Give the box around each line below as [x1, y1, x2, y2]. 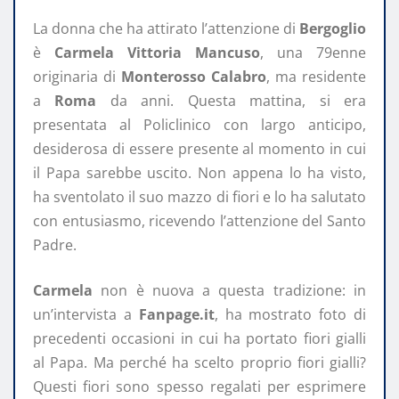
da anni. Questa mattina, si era [96, 91, 367, 111]
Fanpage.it [138, 305, 215, 325]
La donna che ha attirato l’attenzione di [33, 19, 299, 39]
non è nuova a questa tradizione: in [93, 281, 366, 301]
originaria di [33, 67, 121, 87]
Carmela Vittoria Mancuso [54, 43, 260, 63]
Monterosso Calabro [121, 67, 266, 87]
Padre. [33, 235, 77, 256]
